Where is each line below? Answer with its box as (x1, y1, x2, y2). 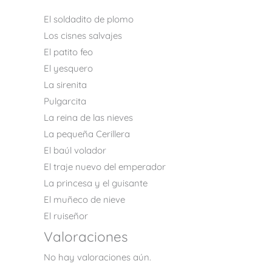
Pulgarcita (44, 95, 86, 107)
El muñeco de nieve (44, 193, 125, 205)
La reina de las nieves (44, 111, 133, 123)
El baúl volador (44, 144, 106, 156)
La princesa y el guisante (44, 177, 148, 189)
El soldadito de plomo (44, 13, 134, 25)
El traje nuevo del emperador (44, 160, 166, 172)
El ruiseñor (44, 209, 88, 222)
